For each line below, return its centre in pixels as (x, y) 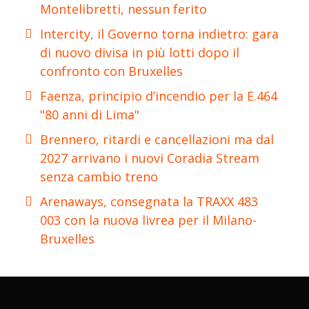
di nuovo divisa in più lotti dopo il (140, 53)
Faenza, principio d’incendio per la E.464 (159, 96)
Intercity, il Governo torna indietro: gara (159, 34)
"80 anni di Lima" (90, 115)
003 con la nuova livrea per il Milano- (148, 220)
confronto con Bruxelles (111, 71)
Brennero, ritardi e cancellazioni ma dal (157, 140)
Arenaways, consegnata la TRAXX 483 (149, 202)
